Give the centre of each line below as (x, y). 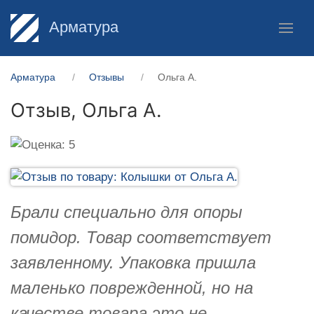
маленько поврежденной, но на (132, 287)
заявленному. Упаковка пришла (133, 262)
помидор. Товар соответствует (141, 237)
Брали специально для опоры (127, 212)
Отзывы (107, 77)
